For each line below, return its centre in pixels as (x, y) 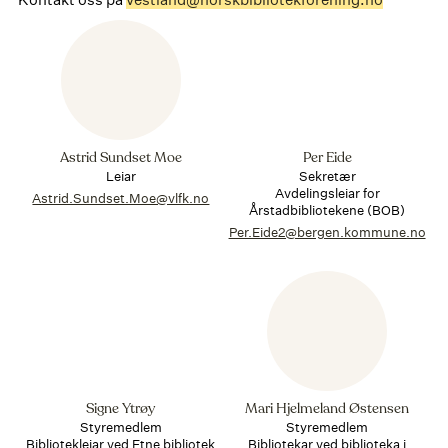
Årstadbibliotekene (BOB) (327, 210)
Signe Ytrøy (121, 408)
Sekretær (327, 176)
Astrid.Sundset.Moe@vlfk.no (121, 199)
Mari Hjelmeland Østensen (327, 408)
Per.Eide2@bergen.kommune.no (327, 233)
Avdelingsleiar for (327, 193)
